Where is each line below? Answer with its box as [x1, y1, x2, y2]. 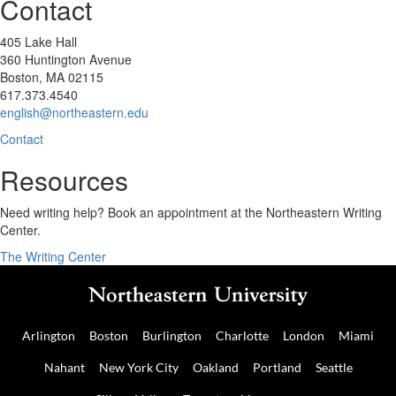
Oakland [192, 360, 239, 375]
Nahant [43, 360, 85, 375]
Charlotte [216, 328, 269, 343]
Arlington [22, 328, 75, 343]
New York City [98, 360, 179, 375]
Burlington [142, 328, 202, 343]
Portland [252, 360, 301, 375]
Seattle [315, 360, 353, 375]
